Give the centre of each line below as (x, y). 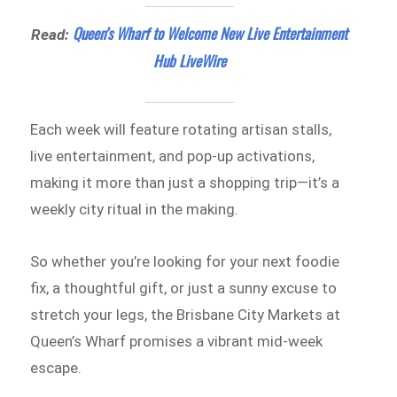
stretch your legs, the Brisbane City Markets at (186, 315)
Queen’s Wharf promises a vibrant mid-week (177, 342)
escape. (56, 368)
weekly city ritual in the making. (135, 209)
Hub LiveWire (189, 60)
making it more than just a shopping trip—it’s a (185, 182)
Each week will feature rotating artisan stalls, (181, 129)
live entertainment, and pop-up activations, (173, 156)
